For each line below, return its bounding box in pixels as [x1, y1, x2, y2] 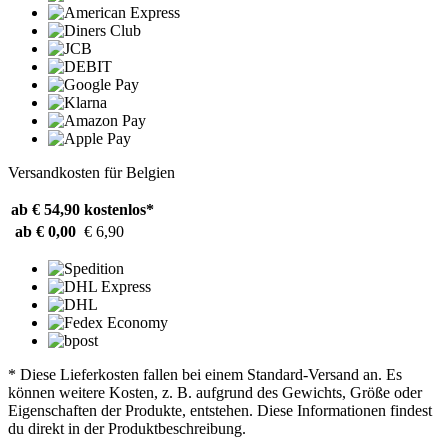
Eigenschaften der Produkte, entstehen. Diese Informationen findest [8, 402, 432, 420]
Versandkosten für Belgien [8, 164, 175, 182]
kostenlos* [84, 201, 154, 219]
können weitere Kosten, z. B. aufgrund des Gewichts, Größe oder [8, 384, 422, 402]
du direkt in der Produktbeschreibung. [8, 420, 246, 438]
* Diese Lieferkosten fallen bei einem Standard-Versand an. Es [8, 366, 402, 384]
